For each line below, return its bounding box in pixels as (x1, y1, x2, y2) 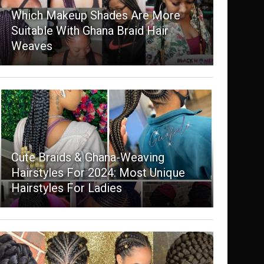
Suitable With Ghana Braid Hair (11, 24, 169, 38)
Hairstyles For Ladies (11, 181, 122, 196)
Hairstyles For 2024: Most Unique (11, 166, 185, 180)
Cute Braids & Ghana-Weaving (11, 150, 164, 165)
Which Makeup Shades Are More (11, 8, 180, 23)
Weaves (11, 39, 52, 54)
